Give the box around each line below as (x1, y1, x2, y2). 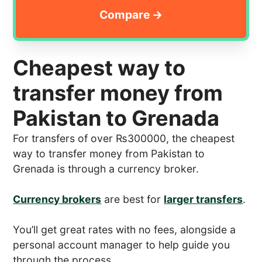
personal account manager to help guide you (13, 238, 230, 251)
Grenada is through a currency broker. (13, 162, 199, 175)
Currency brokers (13, 192, 102, 205)
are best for (101, 192, 164, 205)
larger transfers (164, 192, 243, 205)
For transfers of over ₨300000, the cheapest (13, 132, 235, 144)
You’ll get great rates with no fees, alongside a (13, 223, 236, 236)
